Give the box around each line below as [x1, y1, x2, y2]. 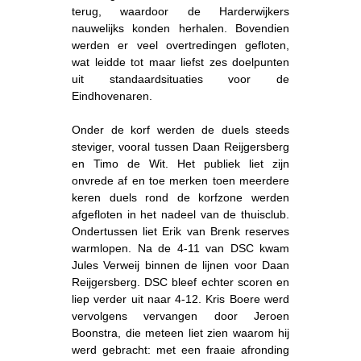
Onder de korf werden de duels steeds [72, 122, 289, 136]
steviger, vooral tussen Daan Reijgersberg [72, 139, 289, 153]
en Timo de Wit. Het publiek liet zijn [72, 156, 289, 170]
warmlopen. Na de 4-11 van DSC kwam [72, 241, 289, 255]
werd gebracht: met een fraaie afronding [72, 342, 289, 356]
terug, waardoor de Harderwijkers [72, 4, 289, 18]
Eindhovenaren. [72, 89, 152, 102]
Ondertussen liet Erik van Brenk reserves [72, 224, 289, 238]
